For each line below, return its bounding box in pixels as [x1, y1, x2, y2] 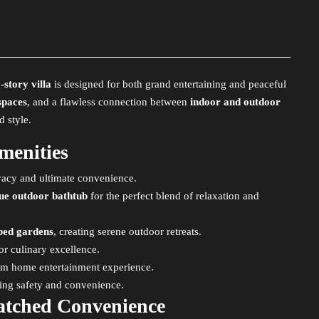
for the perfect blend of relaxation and [88, 190, 259, 202]
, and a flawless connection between [27, 96, 190, 108]
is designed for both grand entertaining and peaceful [51, 78, 286, 90]
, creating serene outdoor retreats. [53, 226, 202, 237]
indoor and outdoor [190, 96, 281, 108]
